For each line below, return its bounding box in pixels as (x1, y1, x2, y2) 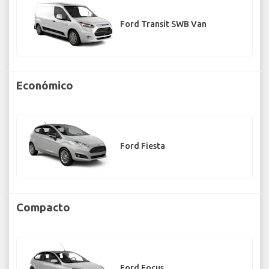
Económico (16, 79, 73, 91)
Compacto (16, 201, 70, 213)
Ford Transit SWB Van (120, 19, 207, 29)
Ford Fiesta (120, 141, 165, 151)
